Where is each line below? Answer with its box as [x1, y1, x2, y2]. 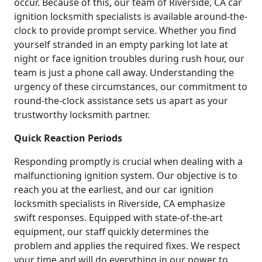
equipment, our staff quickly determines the [14, 225, 209, 238]
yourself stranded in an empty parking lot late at [14, 37, 228, 51]
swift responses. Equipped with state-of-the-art [14, 211, 223, 224]
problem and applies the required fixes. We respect [14, 239, 240, 252]
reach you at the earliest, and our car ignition [14, 182, 213, 196]
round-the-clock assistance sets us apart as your [14, 94, 228, 107]
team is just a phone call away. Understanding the [14, 65, 234, 79]
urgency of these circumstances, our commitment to [14, 80, 247, 93]
